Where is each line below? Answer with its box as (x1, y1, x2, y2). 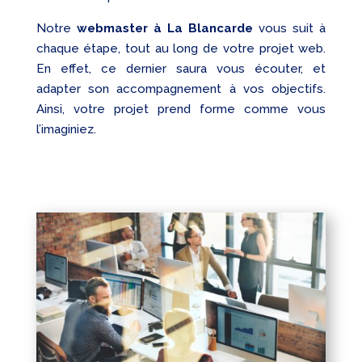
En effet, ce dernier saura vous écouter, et (36, 61, 326, 77)
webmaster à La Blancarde (76, 21, 254, 36)
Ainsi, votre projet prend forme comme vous (36, 102, 326, 117)
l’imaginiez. (36, 122, 96, 137)
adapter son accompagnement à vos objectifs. (36, 82, 326, 97)
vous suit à (253, 21, 326, 36)
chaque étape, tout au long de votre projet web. (36, 41, 326, 57)
